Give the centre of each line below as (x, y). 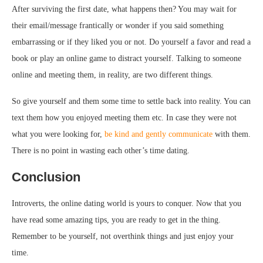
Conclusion (46, 177)
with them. (232, 134)
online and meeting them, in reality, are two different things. (112, 75)
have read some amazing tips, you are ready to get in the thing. (116, 220)
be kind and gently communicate (159, 134)
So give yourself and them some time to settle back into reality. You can (131, 101)
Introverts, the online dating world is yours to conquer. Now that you (127, 203)
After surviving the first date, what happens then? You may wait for (124, 9)
